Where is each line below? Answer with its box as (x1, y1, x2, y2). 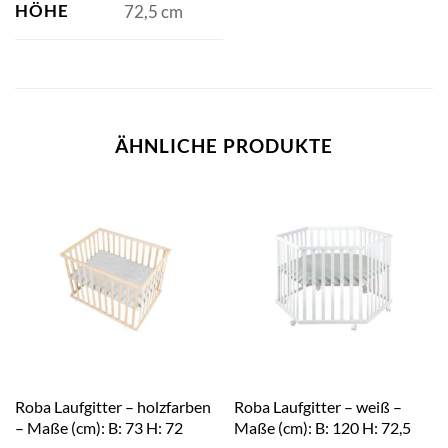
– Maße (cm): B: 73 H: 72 (14, 417, 183, 437)
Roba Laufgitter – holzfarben (14, 396, 211, 416)
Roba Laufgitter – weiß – (233, 396, 402, 416)
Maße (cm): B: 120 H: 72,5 (233, 417, 411, 437)
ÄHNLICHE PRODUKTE (115, 133, 333, 157)
